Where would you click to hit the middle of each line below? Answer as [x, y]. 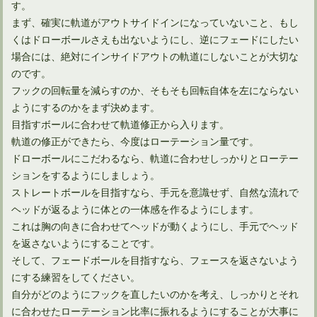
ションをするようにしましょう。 [86, 175]
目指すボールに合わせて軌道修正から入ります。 [121, 124]
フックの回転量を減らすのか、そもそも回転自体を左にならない [155, 90]
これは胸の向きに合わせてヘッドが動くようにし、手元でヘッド [155, 226]
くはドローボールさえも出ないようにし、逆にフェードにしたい [155, 39]
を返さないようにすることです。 [86, 243]
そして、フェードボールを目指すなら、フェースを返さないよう [155, 260]
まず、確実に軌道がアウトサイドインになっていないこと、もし [155, 22]
